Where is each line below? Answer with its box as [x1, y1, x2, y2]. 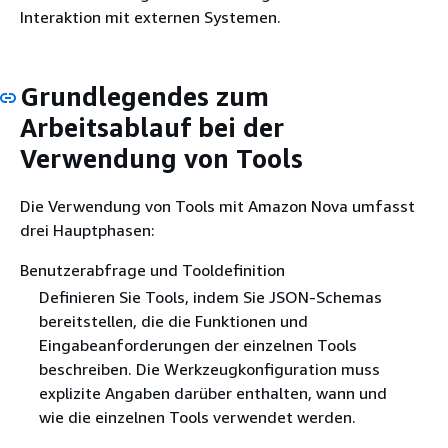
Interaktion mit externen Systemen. [20, 7, 281, 27]
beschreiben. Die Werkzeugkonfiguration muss [38, 358, 380, 379]
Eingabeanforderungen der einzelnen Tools [38, 334, 357, 355]
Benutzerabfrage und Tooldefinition [20, 259, 285, 280]
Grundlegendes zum [20, 81, 269, 112]
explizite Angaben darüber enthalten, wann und [38, 382, 387, 403]
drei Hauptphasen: [20, 219, 155, 240]
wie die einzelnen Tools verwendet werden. [38, 406, 356, 427]
